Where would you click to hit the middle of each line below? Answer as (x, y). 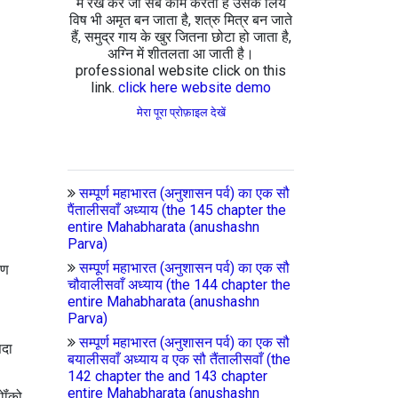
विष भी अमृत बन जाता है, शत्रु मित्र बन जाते (181, 20)
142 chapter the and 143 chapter (167, 376)
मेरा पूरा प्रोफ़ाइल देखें (181, 112)
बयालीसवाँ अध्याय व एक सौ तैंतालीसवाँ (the (179, 359)
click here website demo (195, 88)
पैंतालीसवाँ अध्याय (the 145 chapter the (177, 210)
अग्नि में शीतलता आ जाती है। (181, 54)
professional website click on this (181, 71)
